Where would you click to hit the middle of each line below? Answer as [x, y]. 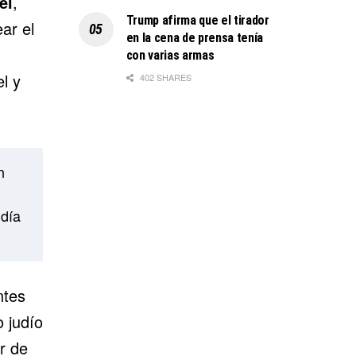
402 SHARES [164, 77]
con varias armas [170, 55]
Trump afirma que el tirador [197, 20]
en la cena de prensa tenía [195, 37]
